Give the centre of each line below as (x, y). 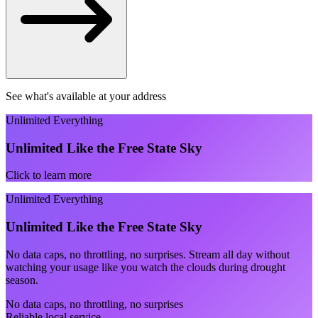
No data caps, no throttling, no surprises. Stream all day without (148, 254)
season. (22, 280)
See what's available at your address (86, 96)
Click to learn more (49, 175)
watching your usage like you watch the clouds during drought (146, 267)
